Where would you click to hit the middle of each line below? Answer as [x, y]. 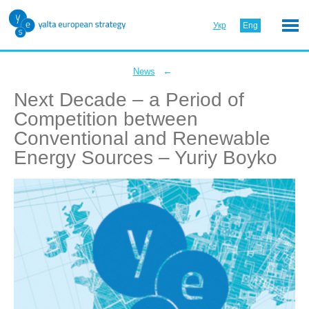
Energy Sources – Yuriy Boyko [146, 158]
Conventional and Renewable [142, 138]
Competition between [106, 119]
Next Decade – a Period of [129, 100]
